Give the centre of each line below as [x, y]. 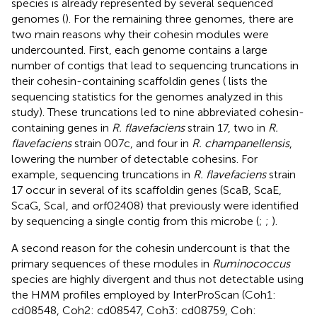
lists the [247, 81]
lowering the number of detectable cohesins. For [134, 158]
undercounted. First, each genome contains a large [139, 50]
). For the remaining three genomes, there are [179, 18]
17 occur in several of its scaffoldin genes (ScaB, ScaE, [146, 190]
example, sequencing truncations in [102, 174]
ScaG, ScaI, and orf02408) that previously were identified [155, 205]
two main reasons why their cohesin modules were [140, 34]
